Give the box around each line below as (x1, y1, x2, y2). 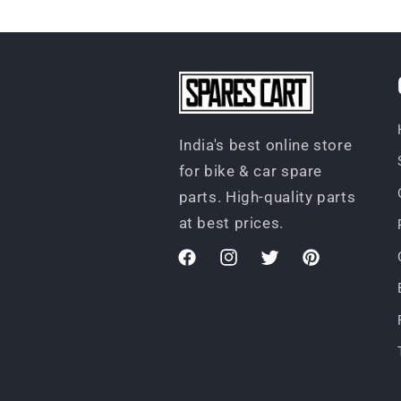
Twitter (258, 258, 305, 275)
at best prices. (178, 214, 284, 233)
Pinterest (299, 258, 359, 275)
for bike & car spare (178, 162, 323, 181)
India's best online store (178, 136, 353, 155)
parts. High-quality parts (178, 188, 356, 207)
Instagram (217, 258, 283, 275)
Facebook (175, 258, 240, 275)
